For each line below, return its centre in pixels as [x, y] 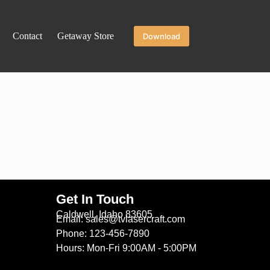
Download [161, 36]
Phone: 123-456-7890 [102, 234]
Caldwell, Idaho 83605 [104, 215]
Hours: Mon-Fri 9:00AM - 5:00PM [126, 248]
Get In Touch [95, 199]
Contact [28, 36]
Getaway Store [86, 36]
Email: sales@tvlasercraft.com [120, 219]
